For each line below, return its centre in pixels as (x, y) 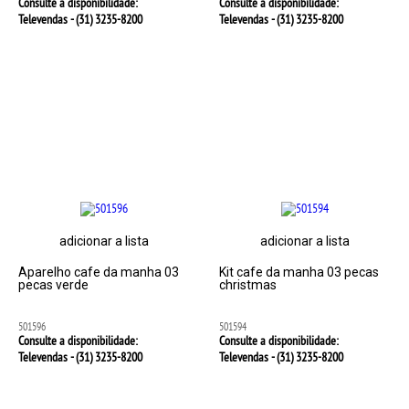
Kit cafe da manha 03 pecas (299, 272)
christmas (247, 285)
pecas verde (54, 285)
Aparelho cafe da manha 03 (99, 272)
